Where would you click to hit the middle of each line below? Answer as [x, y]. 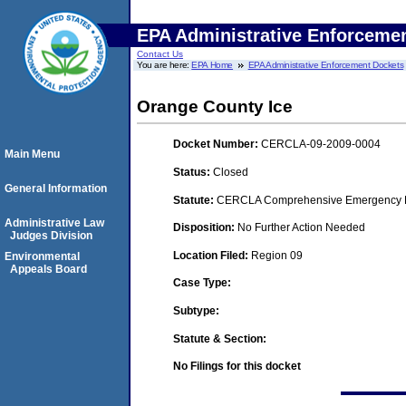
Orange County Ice [215, 106]
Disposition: [205, 228]
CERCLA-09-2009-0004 [321, 145]
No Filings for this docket [237, 367]
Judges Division [51, 236]
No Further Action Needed [301, 228]
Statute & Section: [220, 338]
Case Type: [202, 283]
